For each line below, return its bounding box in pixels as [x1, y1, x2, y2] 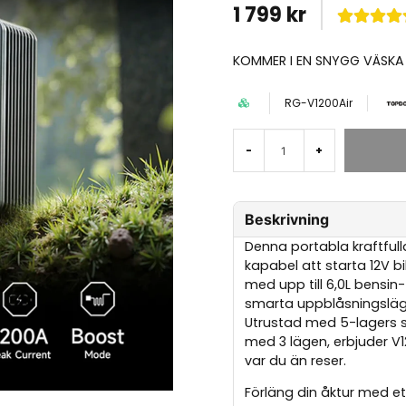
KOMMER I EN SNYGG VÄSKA [232, 52, 404, 70]
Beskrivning [244, 210, 329, 228]
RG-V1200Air [284, 95, 353, 111]
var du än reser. [244, 352, 346, 370]
